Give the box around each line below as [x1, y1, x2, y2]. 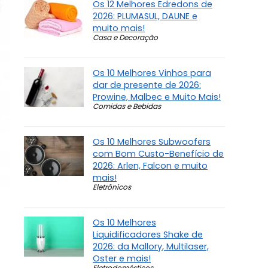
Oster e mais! [93, 252, 151, 265]
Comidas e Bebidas [93, 101, 161, 112]
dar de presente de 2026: [93, 79, 201, 92]
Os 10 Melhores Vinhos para [93, 67, 211, 80]
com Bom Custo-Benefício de [93, 148, 224, 160]
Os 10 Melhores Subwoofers [93, 136, 211, 148]
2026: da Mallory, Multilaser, [93, 240, 209, 253]
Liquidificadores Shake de [93, 229, 203, 241]
